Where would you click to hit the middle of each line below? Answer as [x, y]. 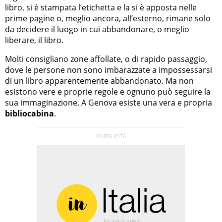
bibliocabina [29, 113]
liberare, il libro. [34, 40]
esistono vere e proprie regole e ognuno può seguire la [108, 91]
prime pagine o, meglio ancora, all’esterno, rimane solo [108, 18]
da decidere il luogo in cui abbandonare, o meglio [97, 29]
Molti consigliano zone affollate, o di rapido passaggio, [106, 59]
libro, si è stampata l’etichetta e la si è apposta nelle [101, 7]
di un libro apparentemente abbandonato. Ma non [99, 81]
